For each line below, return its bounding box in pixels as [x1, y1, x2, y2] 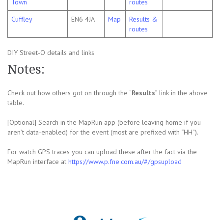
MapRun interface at [7, 157, 68, 166]
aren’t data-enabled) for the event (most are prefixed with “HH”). [7, 128, 198, 137]
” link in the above [155, 88, 208, 98]
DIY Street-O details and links [7, 48, 94, 57]
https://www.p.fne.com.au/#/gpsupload [68, 157, 182, 166]
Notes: [7, 62, 45, 77]
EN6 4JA [71, 15, 95, 24]
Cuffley [11, 15, 32, 24]
